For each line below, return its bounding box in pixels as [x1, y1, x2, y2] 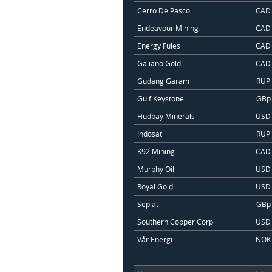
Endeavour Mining [137, 22, 199, 33]
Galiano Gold [137, 58, 181, 68]
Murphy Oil [137, 163, 174, 174]
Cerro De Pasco [137, 5, 190, 15]
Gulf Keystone [137, 93, 184, 103]
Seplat [137, 199, 158, 209]
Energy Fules [137, 40, 180, 50]
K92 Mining [137, 146, 175, 156]
